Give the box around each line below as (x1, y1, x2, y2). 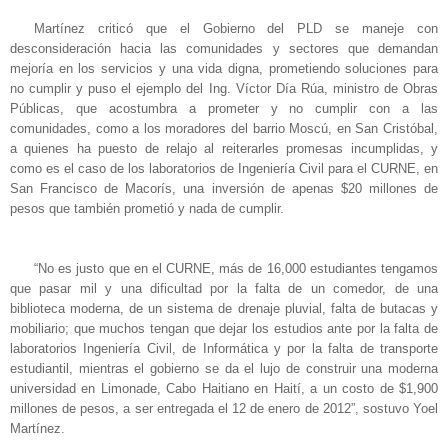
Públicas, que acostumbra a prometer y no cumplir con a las (10, 100, 438, 116)
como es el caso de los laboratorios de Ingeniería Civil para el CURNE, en (10, 160, 438, 176)
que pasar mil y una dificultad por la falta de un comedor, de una (10, 280, 438, 296)
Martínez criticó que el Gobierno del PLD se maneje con (34, 20, 438, 36)
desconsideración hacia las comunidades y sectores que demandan (10, 40, 438, 56)
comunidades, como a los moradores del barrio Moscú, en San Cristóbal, (10, 120, 438, 136)
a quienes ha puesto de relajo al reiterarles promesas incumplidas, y (10, 140, 438, 156)
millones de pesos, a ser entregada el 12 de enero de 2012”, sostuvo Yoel (10, 400, 438, 416)
